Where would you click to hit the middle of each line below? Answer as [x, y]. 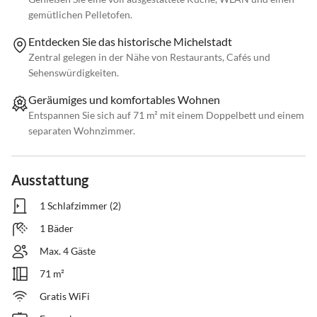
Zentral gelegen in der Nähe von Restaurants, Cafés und [149, 57]
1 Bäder [57, 229]
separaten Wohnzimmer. [82, 131]
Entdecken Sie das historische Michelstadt [130, 42]
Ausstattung [50, 180]
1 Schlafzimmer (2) [80, 206]
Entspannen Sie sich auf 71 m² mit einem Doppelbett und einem [166, 115]
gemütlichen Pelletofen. [80, 15]
